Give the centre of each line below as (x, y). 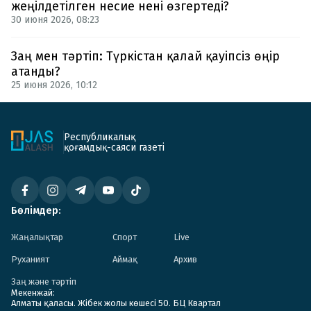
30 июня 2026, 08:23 (55, 20)
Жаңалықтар (37, 237)
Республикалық (100, 137)
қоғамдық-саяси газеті (114, 148)
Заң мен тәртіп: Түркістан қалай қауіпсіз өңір (145, 57)
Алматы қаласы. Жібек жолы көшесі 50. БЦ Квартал (116, 303)
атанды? (36, 72)
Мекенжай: (33, 293)
